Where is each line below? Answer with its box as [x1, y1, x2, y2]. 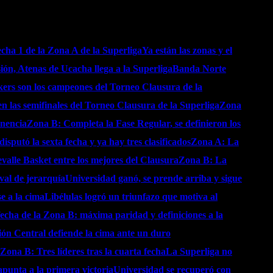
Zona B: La [179, 155, 227, 165]
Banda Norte [172, 63, 226, 74]
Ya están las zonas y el [142, 45, 232, 55]
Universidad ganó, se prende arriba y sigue [65, 173, 242, 183]
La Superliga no [166, 246, 232, 257]
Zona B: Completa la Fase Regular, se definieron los [27, 118, 241, 129]
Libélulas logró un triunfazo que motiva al [44, 191, 218, 202]
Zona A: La [191, 136, 239, 147]
